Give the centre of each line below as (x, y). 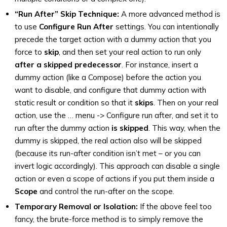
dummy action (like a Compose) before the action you (108, 77)
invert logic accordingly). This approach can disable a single (117, 166)
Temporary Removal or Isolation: (76, 206)
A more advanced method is (170, 14)
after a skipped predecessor (68, 65)
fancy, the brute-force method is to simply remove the (109, 219)
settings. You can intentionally (166, 27)
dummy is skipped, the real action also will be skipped (108, 141)
